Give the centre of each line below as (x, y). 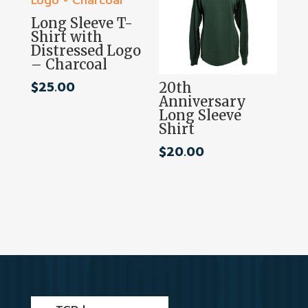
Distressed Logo (86, 51)
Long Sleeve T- (81, 23)
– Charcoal (69, 65)
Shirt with (66, 37)
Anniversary (203, 102)
